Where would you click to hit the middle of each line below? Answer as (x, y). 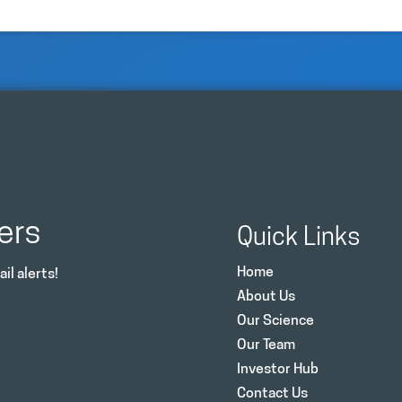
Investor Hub (278, 369)
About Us (266, 297)
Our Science (275, 321)
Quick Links (299, 238)
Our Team (266, 345)
